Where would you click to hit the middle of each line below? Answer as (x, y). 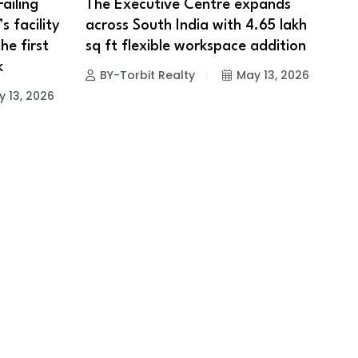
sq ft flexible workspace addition (195, 46)
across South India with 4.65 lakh (196, 25)
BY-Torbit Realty (147, 75)
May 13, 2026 (272, 75)
